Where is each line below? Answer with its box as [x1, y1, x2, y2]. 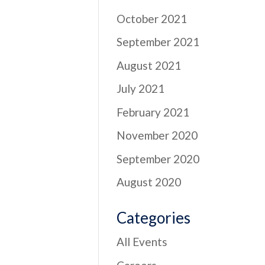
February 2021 [117, 105, 190, 119]
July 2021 [117, 82, 165, 95]
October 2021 [117, 11, 188, 25]
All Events [117, 235, 168, 248]
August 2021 [117, 58, 182, 72]
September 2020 [117, 151, 200, 166]
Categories [117, 208, 191, 227]
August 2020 [117, 175, 182, 189]
